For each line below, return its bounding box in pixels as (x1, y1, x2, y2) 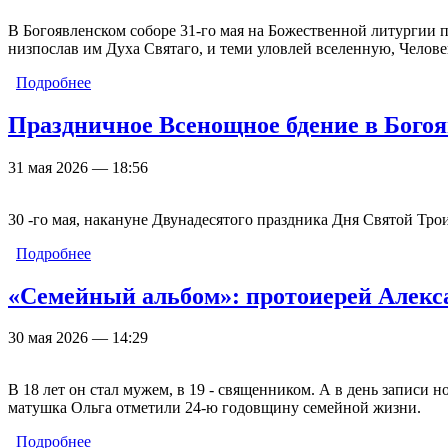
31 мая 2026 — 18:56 (8, 158, 148, 176)
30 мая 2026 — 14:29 (8, 329, 148, 347)
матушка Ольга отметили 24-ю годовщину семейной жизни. (8, 399, 421, 417)
